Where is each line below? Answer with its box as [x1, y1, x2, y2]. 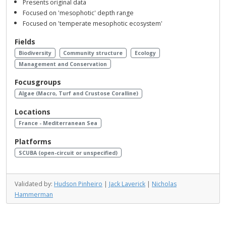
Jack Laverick [109, 180, 145, 189]
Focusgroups [15, 77, 61, 87]
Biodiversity [18, 49, 51, 56]
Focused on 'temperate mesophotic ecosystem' [23, 19, 162, 28]
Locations [15, 107, 50, 117]
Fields [15, 37, 35, 46]
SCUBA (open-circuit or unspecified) [18, 149, 118, 156]
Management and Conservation [18, 60, 107, 68]
